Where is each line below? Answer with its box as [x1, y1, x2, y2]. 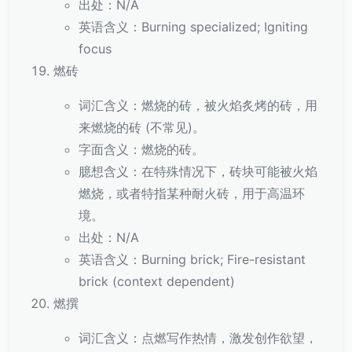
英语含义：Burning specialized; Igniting [79, 19, 308, 35]
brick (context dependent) [79, 273, 235, 289]
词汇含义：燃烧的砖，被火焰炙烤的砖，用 [79, 97, 317, 113]
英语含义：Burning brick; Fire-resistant [79, 251, 306, 267]
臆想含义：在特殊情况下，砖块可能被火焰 [79, 163, 317, 179]
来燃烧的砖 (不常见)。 [79, 119, 205, 135]
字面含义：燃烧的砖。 [79, 141, 204, 157]
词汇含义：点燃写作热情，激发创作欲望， [79, 330, 317, 346]
